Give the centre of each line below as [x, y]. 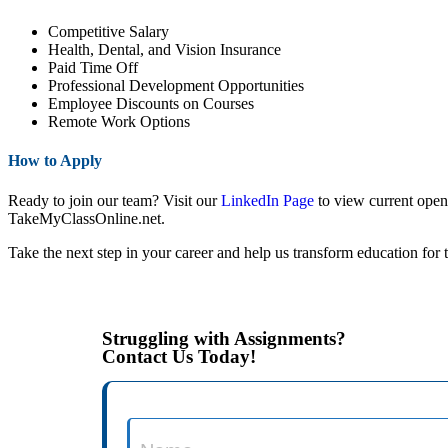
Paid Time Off [93, 67]
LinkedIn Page [267, 200]
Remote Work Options [119, 121]
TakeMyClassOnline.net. [86, 218]
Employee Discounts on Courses [151, 103]
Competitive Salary [108, 31]
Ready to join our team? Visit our [114, 200]
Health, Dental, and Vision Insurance [164, 49]
